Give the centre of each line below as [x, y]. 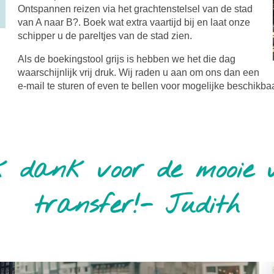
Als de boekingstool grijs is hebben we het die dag [127, 59]
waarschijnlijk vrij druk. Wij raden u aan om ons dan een [139, 73]
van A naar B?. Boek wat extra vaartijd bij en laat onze [134, 23]
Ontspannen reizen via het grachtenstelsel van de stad [135, 9]
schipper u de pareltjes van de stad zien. [105, 36]
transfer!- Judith [137, 206]
